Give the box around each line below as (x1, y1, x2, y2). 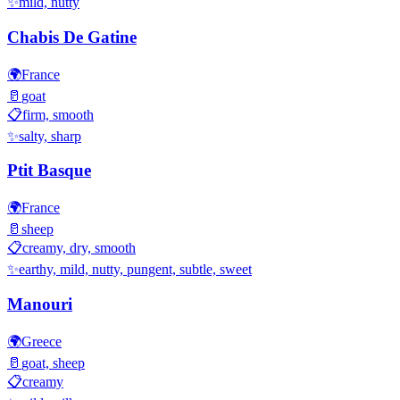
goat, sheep (21, 354, 85, 371)
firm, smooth (22, 106, 94, 122)
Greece (21, 333, 62, 349)
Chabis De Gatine (7, 28, 137, 47)
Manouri (7, 294, 72, 313)
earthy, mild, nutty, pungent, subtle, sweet (19, 262, 252, 278)
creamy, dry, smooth (22, 240, 136, 256)
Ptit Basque (7, 161, 91, 180)
